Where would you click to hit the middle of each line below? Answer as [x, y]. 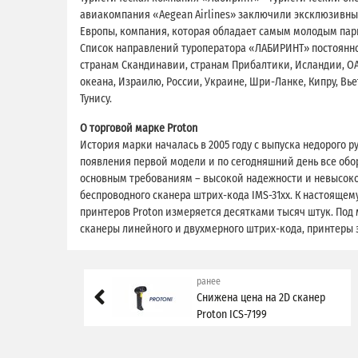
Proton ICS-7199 [232, 314]
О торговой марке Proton [139, 128]
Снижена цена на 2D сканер [261, 297]
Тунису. [96, 98]
